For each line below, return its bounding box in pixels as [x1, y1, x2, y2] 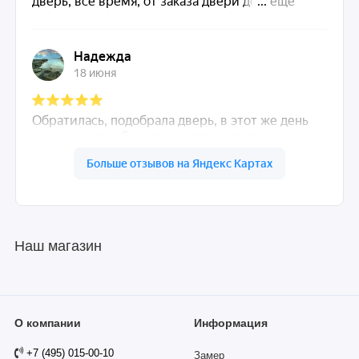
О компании [14, 317, 81, 330]
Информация [194, 317, 268, 330]
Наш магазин [14, 238, 102, 255]
